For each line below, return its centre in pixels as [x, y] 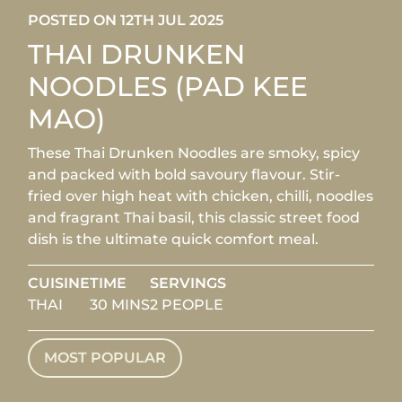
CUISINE [59, 283]
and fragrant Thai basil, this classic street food [194, 217]
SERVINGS [188, 283]
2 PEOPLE [187, 304]
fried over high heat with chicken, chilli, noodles [201, 196]
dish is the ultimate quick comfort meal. [174, 239]
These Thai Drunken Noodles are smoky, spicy [194, 153]
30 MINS [120, 304]
